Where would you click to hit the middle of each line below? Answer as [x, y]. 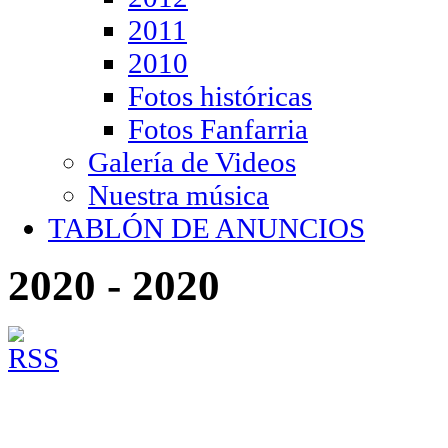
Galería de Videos [192, 162]
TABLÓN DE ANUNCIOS [206, 228]
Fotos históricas [220, 96]
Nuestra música [178, 195]
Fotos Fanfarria [218, 129]
